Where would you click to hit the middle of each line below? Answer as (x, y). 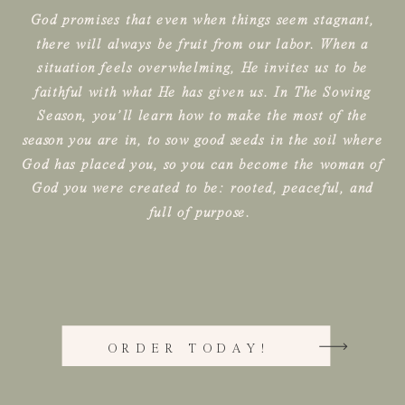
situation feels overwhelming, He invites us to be (202, 69)
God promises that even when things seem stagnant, (202, 21)
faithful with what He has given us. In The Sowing (202, 93)
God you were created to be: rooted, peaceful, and (202, 189)
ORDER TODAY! (189, 348)
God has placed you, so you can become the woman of (202, 165)
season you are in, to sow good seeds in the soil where (202, 141)
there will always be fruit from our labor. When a (202, 45)
